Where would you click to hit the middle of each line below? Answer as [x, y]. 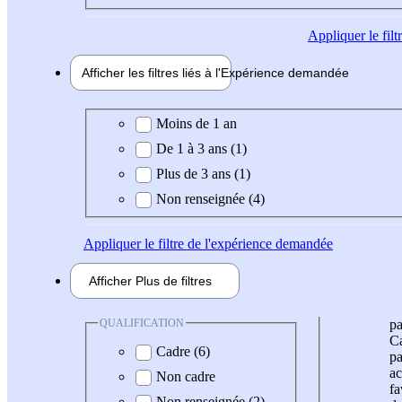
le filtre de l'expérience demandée [237, 243]
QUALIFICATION [142, 323]
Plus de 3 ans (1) [203, 173]
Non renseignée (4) [210, 198]
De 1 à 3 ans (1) [201, 148]
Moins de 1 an [197, 123]
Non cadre [186, 377]
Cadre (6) [183, 352]
